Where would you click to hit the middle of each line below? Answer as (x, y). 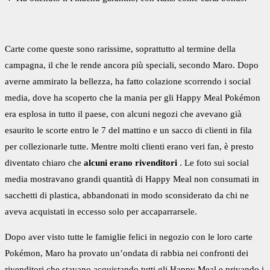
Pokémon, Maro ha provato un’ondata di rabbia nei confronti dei (127, 253)
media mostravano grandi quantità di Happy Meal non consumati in (132, 179)
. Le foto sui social (213, 163)
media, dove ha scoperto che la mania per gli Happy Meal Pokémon (133, 98)
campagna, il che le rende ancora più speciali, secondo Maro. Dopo (132, 65)
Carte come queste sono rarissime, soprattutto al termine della (120, 49)
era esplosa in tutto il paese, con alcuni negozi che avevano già (123, 114)
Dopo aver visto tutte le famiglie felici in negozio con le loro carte (129, 237)
